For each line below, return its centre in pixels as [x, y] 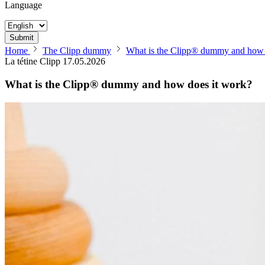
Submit [22, 38]
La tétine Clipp [34, 62]
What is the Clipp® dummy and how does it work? [129, 85]
